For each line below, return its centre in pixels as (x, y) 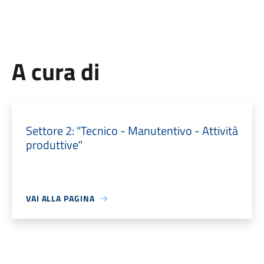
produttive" (54, 145)
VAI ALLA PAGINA (60, 198)
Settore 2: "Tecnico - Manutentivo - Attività (132, 131)
